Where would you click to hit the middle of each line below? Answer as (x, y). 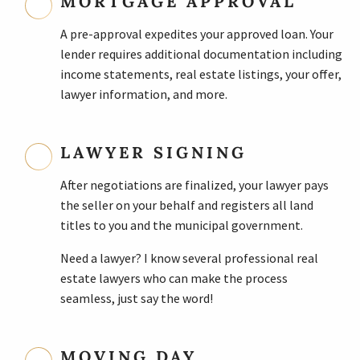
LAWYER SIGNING (153, 152)
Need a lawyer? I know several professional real (189, 258)
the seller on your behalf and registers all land (186, 205)
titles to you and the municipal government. (181, 225)
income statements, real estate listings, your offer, (200, 74)
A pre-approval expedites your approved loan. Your (196, 33)
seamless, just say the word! (136, 298)
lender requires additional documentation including (201, 53)
